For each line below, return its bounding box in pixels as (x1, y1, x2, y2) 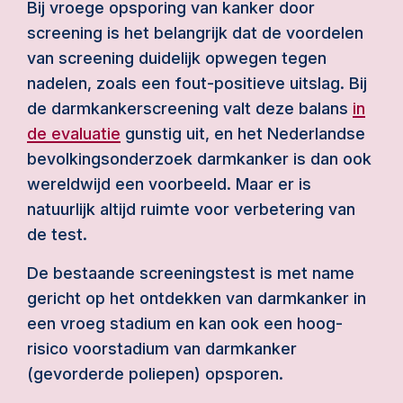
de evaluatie (27, 124, 121, 143)
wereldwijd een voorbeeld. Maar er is (27, 175, 311, 193)
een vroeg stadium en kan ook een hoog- (27, 314, 343, 333)
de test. (27, 225, 87, 244)
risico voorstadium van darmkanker (27, 339, 297, 358)
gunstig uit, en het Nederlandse (121, 124, 365, 143)
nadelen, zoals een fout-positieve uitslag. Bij (27, 74, 367, 93)
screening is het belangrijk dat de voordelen (27, 23, 363, 42)
